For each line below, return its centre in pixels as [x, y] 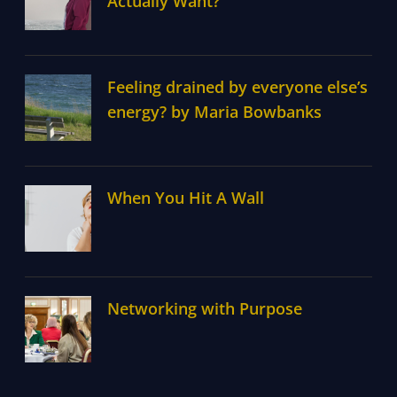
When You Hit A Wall [186, 197]
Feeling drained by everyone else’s [237, 86]
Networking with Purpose [205, 308]
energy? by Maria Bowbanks [214, 111]
